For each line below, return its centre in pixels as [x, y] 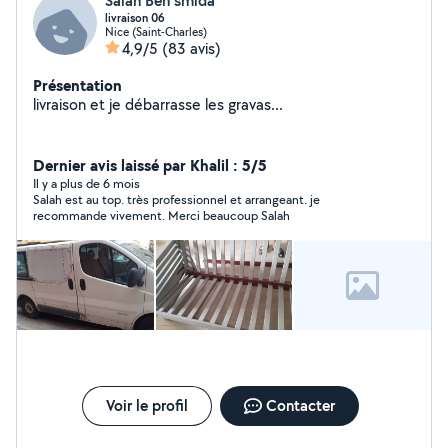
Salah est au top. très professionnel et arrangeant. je [176, 199]
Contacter [300, 405]
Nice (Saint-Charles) [156, 31]
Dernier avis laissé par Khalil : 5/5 [150, 165]
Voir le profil [146, 405]
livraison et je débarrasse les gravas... [158, 104]
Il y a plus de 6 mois [86, 183]
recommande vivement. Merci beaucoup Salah [161, 215]
